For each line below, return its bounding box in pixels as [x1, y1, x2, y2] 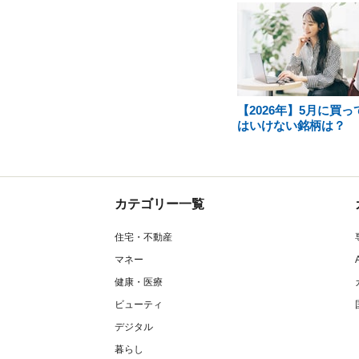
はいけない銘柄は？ [236, 119, 345, 132]
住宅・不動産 [115, 232, 172, 243]
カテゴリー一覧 [115, 197, 204, 211]
